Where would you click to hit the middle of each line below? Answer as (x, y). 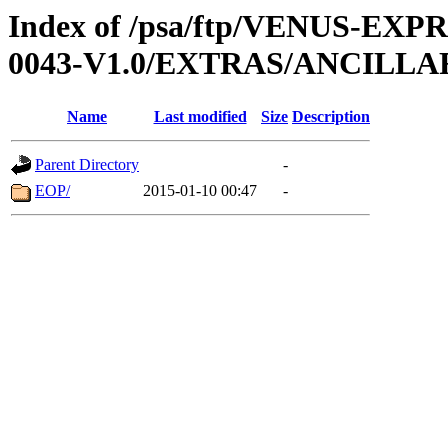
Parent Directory (87, 165)
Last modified (200, 117)
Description (331, 117)
